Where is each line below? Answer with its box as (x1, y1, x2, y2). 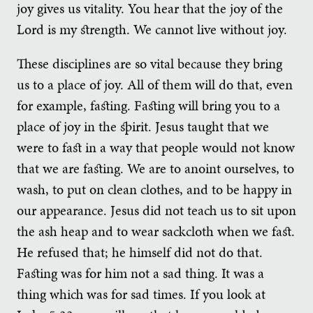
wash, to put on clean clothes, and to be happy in (17, 180, 292, 200)
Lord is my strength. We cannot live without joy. (17, 19, 287, 39)
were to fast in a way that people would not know (17, 138, 295, 158)
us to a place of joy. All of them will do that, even (17, 75, 293, 95)
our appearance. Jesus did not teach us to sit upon (17, 201, 296, 221)
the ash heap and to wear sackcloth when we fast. (17, 221, 295, 242)
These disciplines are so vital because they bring (17, 54, 282, 74)
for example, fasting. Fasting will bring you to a (17, 96, 280, 116)
